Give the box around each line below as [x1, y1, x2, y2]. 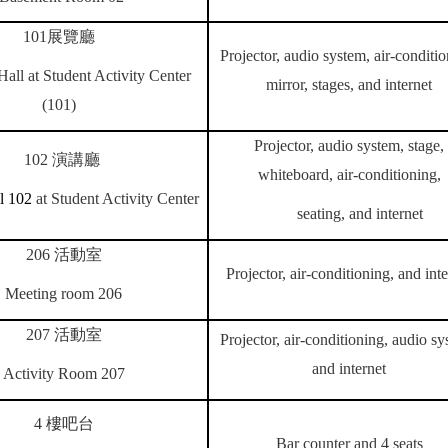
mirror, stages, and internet [266, 76, 432, 93]
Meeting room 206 [5, 285, 122, 302]
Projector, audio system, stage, [254, 137, 444, 154]
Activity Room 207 [2, 365, 125, 382]
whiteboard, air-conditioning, [257, 166, 441, 183]
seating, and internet [297, 205, 423, 222]
